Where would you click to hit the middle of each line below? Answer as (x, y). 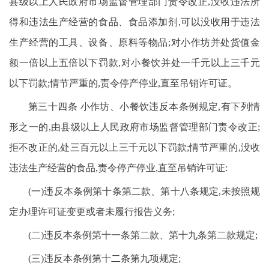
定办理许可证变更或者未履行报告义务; (92, 212)
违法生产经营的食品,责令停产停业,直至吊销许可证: (118, 168)
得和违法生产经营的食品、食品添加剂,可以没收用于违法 (134, 22)
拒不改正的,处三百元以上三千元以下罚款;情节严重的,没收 (134, 147)
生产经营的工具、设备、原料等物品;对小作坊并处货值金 (134, 42)
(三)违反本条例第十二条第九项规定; (104, 258)
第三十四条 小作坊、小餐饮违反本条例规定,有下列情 (144, 107)
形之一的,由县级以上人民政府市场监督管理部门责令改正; (134, 127)
